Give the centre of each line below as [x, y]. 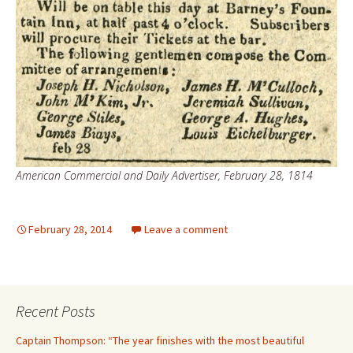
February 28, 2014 [70, 229]
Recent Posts [56, 310]
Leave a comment [186, 229]
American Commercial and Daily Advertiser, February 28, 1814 [164, 175]
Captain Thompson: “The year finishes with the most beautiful [160, 340]
